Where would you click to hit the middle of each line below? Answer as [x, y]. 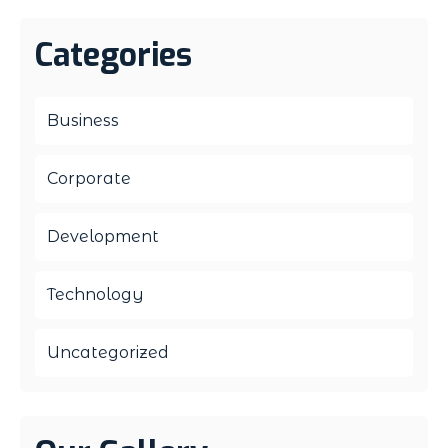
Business [83, 120]
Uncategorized [108, 352]
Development [103, 236]
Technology [95, 294]
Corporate [89, 178]
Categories [113, 54]
